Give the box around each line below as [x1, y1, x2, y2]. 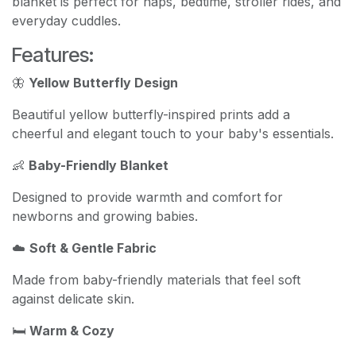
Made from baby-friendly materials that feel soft [12, 271, 300, 288]
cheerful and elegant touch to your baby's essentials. [12, 125, 334, 141]
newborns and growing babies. [12, 207, 198, 224]
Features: [12, 42, 94, 67]
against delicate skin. [12, 290, 134, 307]
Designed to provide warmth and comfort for [12, 188, 283, 205]
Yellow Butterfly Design [29, 74, 178, 91]
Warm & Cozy [29, 322, 114, 339]
